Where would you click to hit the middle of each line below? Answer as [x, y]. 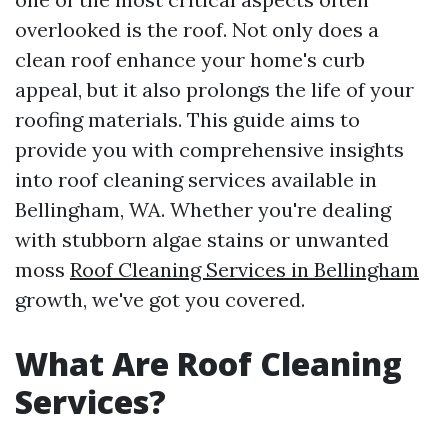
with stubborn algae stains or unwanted [202, 239]
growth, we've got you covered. [160, 299]
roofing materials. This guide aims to [187, 119]
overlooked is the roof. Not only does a [197, 29]
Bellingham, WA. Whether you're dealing [203, 209]
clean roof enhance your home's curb [190, 59]
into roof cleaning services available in [196, 179]
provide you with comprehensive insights [209, 149]
